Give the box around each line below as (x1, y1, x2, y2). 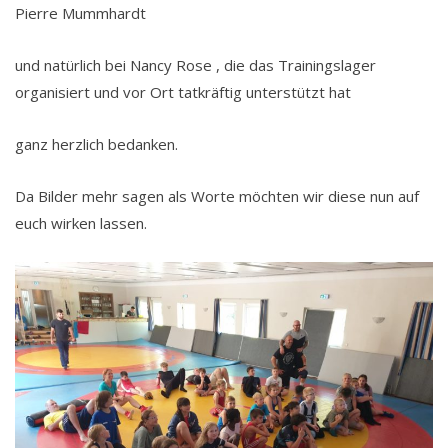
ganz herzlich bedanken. (15, 133, 178, 154)
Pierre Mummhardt (15, 2, 146, 23)
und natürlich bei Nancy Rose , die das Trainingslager (15, 54, 376, 75)
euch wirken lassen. (15, 212, 151, 233)
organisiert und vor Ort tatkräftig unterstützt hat (15, 81, 351, 102)
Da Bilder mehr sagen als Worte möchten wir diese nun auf (15, 185, 419, 206)
